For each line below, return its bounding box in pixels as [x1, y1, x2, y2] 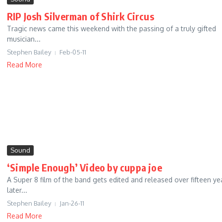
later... [7, 186, 27, 195]
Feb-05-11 [59, 48, 86, 56]
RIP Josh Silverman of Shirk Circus [7, 10, 154, 23]
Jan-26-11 [59, 199, 84, 208]
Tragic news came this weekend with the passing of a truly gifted [7, 24, 216, 33]
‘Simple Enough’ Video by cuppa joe [7, 161, 162, 174]
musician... [7, 35, 41, 44]
